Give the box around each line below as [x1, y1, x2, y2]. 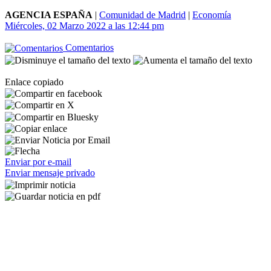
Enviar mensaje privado [5, 168, 95, 178]
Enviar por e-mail [5, 157, 71, 168]
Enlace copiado [5, 76, 64, 87]
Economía [192, 10, 231, 20]
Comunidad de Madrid [99, 10, 186, 20]
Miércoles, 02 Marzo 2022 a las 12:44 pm [5, 21, 164, 31]
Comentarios [63, 42, 114, 53]
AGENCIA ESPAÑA [5, 10, 93, 20]
